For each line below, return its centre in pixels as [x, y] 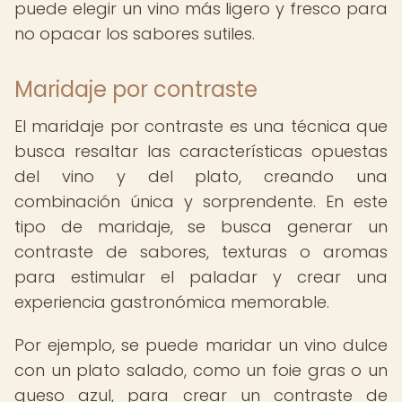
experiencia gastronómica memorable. [172, 302]
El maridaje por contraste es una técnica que [201, 126]
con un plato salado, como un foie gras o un [201, 370]
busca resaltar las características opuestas [201, 151]
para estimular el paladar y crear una [201, 277]
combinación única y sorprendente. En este [201, 201]
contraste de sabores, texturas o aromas [201, 252]
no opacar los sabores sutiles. [135, 34]
